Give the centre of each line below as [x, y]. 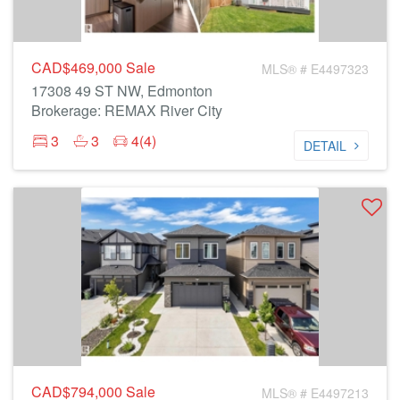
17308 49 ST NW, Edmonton [122, 91]
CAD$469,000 [79, 67]
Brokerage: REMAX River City [127, 110]
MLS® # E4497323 [315, 69]
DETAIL [325, 146]
